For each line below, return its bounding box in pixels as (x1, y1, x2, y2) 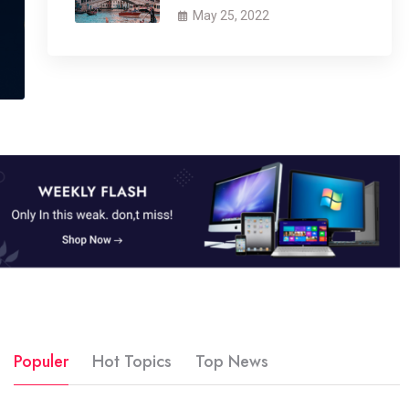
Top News (194, 349, 268, 373)
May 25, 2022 (193, 8, 269, 23)
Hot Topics (91, 349, 172, 373)
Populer (13, 349, 68, 373)
